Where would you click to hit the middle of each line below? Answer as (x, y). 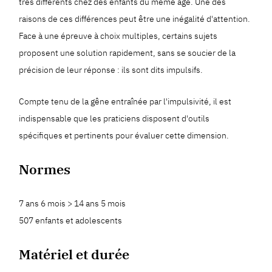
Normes (45, 169)
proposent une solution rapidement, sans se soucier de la (127, 53)
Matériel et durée (74, 254)
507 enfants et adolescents (71, 220)
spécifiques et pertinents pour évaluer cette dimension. (124, 135)
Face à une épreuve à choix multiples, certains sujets (118, 36)
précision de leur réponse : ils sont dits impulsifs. (111, 70)
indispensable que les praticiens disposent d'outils (114, 118)
